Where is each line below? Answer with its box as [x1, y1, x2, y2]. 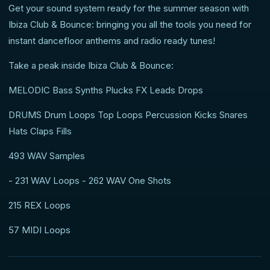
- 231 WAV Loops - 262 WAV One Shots [8, 175, 171, 187]
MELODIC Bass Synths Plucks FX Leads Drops [8, 84, 203, 96]
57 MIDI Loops [8, 224, 71, 236]
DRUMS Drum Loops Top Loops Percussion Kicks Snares [8, 109, 248, 121]
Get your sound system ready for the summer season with [8, 2, 249, 14]
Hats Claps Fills [8, 125, 72, 137]
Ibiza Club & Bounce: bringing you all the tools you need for [8, 19, 251, 31]
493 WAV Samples [8, 150, 85, 162]
